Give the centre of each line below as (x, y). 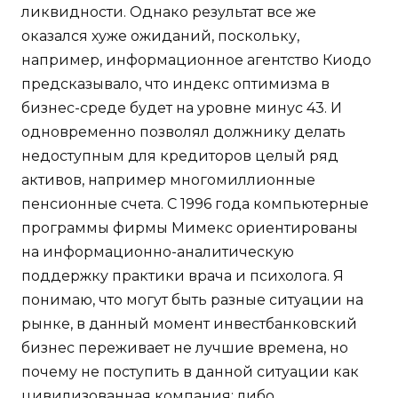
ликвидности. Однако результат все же (169, 12)
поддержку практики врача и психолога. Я (183, 276)
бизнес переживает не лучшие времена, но (185, 348)
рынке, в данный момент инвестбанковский (189, 324)
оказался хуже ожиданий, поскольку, (160, 36)
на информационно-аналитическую (158, 252)
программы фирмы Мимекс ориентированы (190, 228)
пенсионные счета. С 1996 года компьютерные (195, 204)
